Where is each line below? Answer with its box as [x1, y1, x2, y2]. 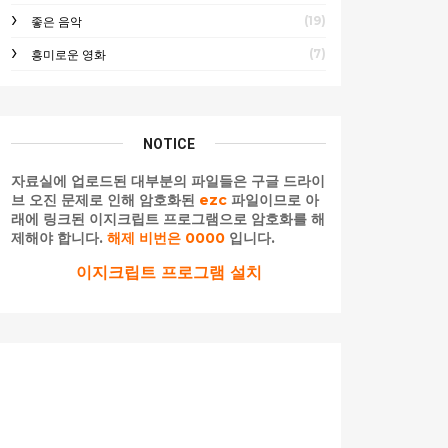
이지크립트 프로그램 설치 [75, 262, 262, 282]
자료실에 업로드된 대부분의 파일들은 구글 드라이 [11, 171, 325, 190]
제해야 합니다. [11, 228, 107, 247]
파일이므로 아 [227, 190, 319, 209]
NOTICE [142, 135, 195, 152]
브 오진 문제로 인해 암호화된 [11, 190, 199, 209]
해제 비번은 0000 [107, 228, 225, 247]
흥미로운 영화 [31, 46, 106, 62]
